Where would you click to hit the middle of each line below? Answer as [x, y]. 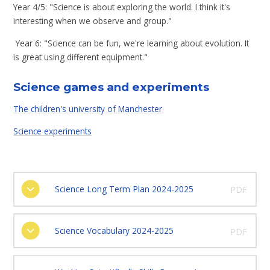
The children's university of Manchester [88, 109]
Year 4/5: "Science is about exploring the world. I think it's [122, 7]
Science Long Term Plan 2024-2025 [124, 189]
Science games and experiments [111, 87]
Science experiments [53, 131]
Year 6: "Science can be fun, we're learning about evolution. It [131, 43]
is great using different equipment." [82, 57]
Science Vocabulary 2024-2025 [114, 230]
